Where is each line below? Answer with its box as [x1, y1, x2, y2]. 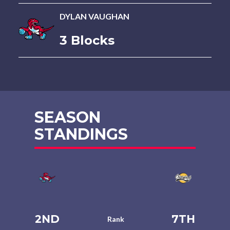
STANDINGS [34, 125, 128, 144]
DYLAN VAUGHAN [59, 11, 129, 21]
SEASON [34, 108, 101, 127]
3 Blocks [59, 33, 114, 48]
